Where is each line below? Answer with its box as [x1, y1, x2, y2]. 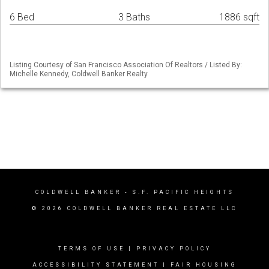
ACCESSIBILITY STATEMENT [32, 262, 159, 268]
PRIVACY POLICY [136, 246, 211, 252]
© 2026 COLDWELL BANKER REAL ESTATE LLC [32, 205, 237, 211]
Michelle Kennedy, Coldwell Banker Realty [10, 70, 148, 79]
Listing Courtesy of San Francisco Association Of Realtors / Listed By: [10, 61, 242, 70]
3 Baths [118, 11, 150, 23]
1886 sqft [219, 11, 259, 23]
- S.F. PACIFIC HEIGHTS [121, 189, 234, 195]
